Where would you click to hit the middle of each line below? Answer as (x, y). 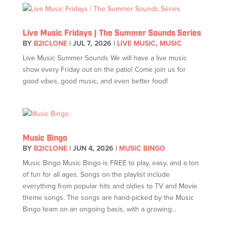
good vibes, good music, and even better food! (95, 81)
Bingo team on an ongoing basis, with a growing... (99, 209)
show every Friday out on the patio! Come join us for (104, 70)
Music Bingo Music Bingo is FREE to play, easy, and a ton (110, 163)
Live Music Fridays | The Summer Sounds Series (111, 33)
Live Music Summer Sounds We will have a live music (104, 58)
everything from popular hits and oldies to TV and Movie (110, 186)
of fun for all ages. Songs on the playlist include (96, 175)
